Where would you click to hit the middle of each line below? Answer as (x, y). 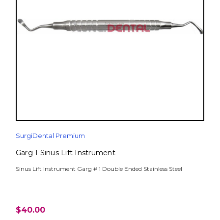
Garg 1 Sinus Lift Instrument (65, 153)
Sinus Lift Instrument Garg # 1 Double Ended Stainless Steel (99, 169)
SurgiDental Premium (50, 136)
